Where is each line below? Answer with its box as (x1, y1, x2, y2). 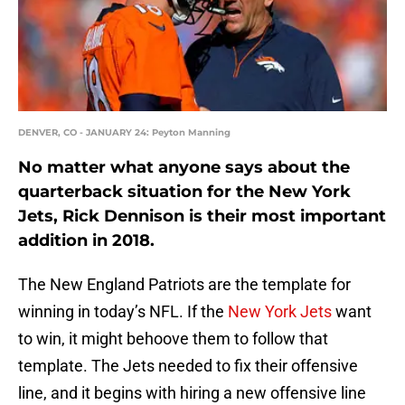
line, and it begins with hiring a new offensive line (18, 383, 366, 403)
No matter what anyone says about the (18, 157, 350, 178)
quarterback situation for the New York (18, 182, 351, 202)
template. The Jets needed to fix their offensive (18, 356, 358, 376)
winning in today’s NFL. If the (18, 302, 228, 322)
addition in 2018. (18, 231, 155, 251)
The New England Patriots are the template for (18, 275, 351, 295)
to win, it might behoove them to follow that (18, 329, 328, 349)
